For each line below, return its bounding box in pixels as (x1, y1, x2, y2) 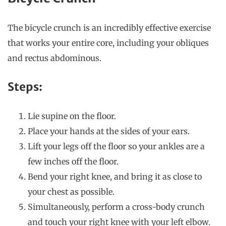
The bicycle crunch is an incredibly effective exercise (8, 23, 211, 33)
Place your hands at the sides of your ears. (28, 126, 190, 137)
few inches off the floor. (28, 156, 119, 167)
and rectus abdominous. (8, 53, 103, 64)
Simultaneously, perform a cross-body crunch (28, 202, 205, 212)
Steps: (8, 80, 42, 94)
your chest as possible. (28, 187, 115, 197)
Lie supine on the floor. (28, 111, 116, 122)
